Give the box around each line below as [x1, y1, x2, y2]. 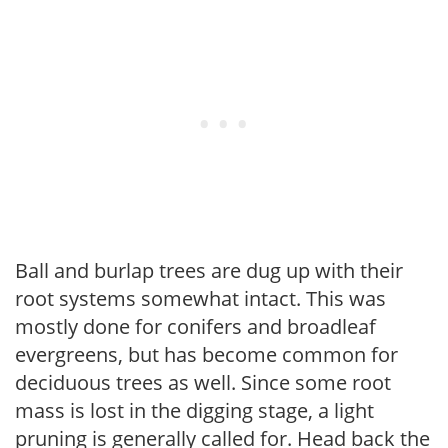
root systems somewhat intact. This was [15, 284, 386, 312]
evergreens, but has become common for [15, 340, 398, 368]
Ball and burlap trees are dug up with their [15, 256, 403, 284]
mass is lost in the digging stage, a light [15, 396, 374, 424]
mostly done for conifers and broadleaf [15, 312, 376, 340]
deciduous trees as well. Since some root [15, 368, 391, 396]
